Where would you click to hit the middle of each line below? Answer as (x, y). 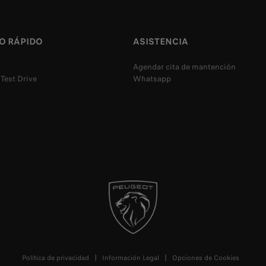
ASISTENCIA (161, 42)
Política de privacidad (56, 258)
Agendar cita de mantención (184, 67)
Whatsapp (152, 79)
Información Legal (131, 258)
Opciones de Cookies (206, 258)
